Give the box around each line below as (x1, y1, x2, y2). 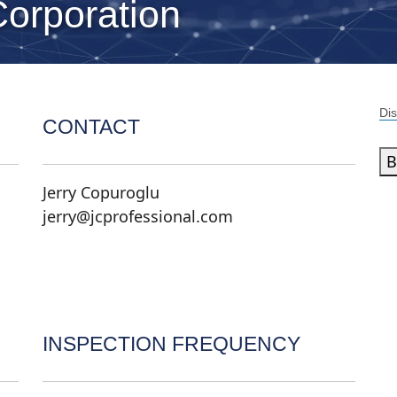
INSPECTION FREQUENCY (42, 333, 300, 356)
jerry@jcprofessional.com (42, 206, 233, 228)
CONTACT (42, 116, 140, 139)
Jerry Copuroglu (42, 182, 160, 204)
